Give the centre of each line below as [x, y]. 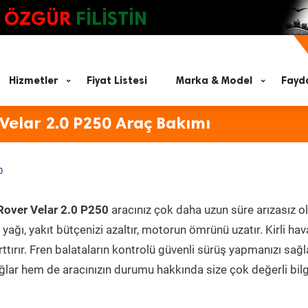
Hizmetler [33, 80]
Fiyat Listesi [117, 80]
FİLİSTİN [111, 18]
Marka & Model [214, 80]
